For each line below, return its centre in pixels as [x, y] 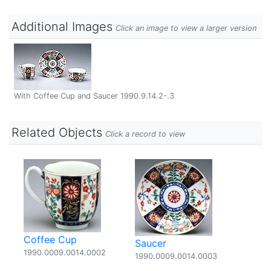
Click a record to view [145, 134]
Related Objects [57, 132]
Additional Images [62, 27]
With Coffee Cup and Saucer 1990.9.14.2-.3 [94, 96]
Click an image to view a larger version [186, 28]
